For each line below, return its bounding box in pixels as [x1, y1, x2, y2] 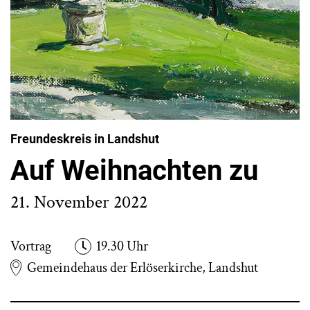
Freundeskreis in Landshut [10, 131, 159, 146]
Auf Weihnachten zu [10, 154, 258, 187]
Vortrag [10, 237, 51, 255]
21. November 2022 [10, 190, 147, 214]
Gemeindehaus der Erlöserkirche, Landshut [27, 259, 259, 277]
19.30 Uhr [96, 237, 149, 255]
